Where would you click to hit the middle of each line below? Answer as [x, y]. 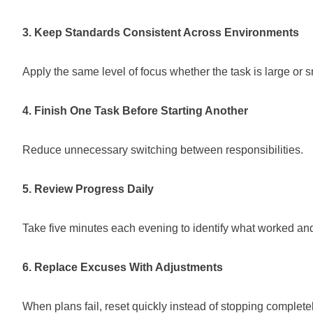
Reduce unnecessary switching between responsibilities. [163, 150]
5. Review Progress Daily [88, 189]
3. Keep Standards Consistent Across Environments [161, 32]
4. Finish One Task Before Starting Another [135, 111]
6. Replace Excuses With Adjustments [123, 267]
